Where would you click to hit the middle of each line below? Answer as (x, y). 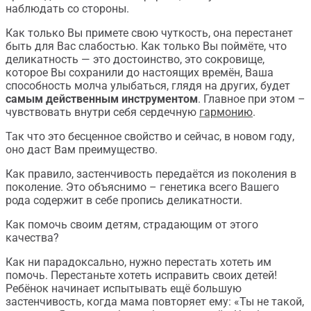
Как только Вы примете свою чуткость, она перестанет (149, 33)
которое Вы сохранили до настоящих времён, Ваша (140, 73)
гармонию (226, 112)
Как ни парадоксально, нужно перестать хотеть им (138, 262)
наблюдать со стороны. (67, 9)
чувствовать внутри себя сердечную (102, 112)
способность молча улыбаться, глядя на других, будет (148, 86)
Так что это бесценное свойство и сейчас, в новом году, (150, 136)
